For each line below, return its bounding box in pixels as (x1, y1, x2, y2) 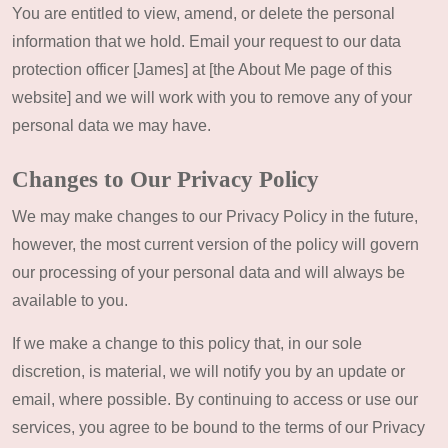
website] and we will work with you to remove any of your (12, 89, 412, 106)
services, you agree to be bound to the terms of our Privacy (12, 419, 425, 436)
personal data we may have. (12, 117, 211, 134)
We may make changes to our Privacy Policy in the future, (12, 208, 418, 225)
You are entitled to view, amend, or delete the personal (12, 5, 395, 22)
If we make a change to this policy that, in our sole (12, 335, 362, 352)
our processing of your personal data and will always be (12, 264, 405, 281)
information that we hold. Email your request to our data (12, 33, 401, 50)
